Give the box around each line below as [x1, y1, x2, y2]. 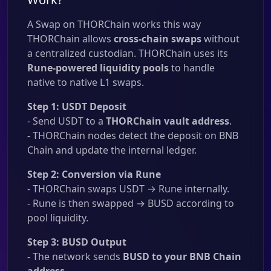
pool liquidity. [27, 211, 88, 224]
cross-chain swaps [114, 32, 201, 45]
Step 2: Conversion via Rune [27, 168, 161, 181]
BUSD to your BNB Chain [123, 250, 241, 263]
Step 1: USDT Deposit [27, 100, 126, 113]
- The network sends [27, 250, 123, 263]
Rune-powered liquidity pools [27, 61, 169, 74]
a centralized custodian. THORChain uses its [27, 47, 228, 60]
